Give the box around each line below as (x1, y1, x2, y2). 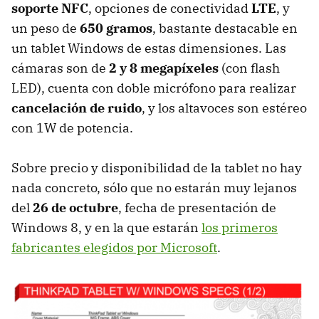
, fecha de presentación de (118, 199, 276, 216)
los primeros (202, 219, 278, 236)
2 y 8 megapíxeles (109, 60, 219, 77)
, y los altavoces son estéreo (142, 100, 307, 117)
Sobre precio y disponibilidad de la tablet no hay (11, 159, 302, 177)
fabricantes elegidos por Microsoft (11, 239, 217, 256)
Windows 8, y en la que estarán (11, 219, 202, 236)
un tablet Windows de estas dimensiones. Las (11, 40, 286, 57)
